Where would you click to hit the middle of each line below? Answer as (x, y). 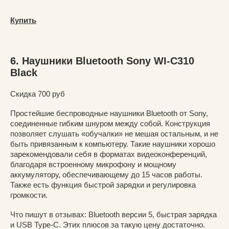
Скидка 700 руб (38, 94)
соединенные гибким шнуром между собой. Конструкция (110, 123)
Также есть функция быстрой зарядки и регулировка (103, 185)
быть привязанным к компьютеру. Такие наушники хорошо (113, 144)
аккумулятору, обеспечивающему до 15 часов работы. (107, 174)
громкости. (29, 195)
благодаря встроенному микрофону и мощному (93, 164)
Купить (23, 20)
